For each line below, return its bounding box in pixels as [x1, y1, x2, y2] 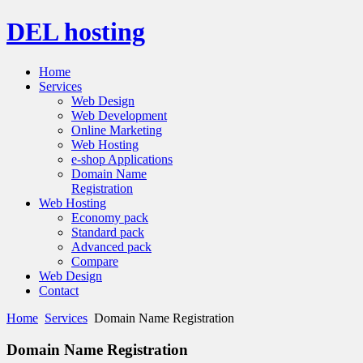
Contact [39, 283, 79, 297]
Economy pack [71, 210, 148, 224]
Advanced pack [71, 239, 152, 254]
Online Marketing [71, 122, 162, 137]
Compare [71, 254, 118, 268]
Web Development [71, 108, 167, 122]
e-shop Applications [71, 152, 173, 166]
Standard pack [71, 224, 144, 239]
